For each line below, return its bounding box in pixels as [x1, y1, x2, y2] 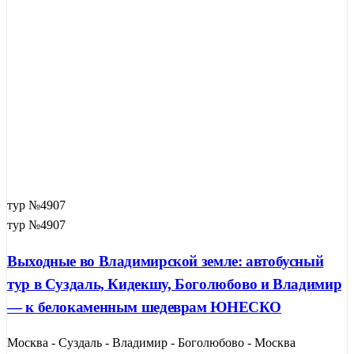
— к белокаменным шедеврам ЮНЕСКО [7, 298, 282, 315]
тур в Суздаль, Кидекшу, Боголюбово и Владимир [7, 275, 342, 292]
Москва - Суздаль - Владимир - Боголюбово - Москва [7, 336, 296, 350]
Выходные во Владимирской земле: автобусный [7, 252, 324, 269]
